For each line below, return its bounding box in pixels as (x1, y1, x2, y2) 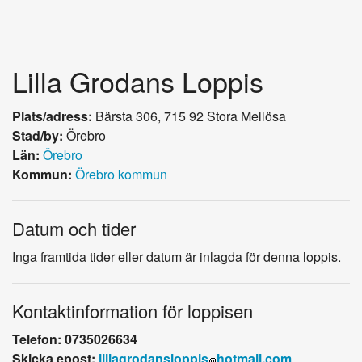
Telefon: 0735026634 (12, 329, 137, 348)
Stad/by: (12, 125, 63, 145)
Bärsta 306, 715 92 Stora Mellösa (92, 106, 286, 125)
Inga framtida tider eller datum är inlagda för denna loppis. (12, 246, 341, 266)
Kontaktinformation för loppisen (12, 297, 253, 323)
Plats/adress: (12, 106, 92, 125)
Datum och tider (12, 215, 136, 241)
